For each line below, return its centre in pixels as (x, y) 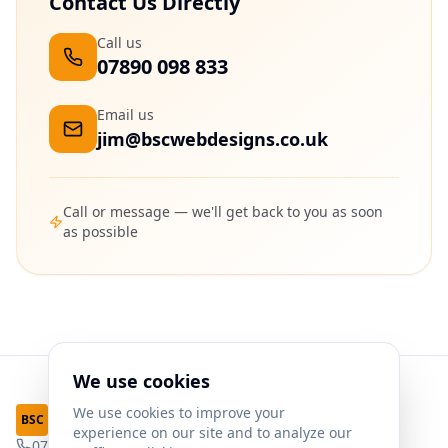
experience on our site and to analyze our (212, 432)
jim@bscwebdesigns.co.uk (212, 138)
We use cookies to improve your (179, 412)
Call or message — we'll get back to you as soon (222, 211)
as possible (100, 231)
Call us (119, 42)
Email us (125, 114)
